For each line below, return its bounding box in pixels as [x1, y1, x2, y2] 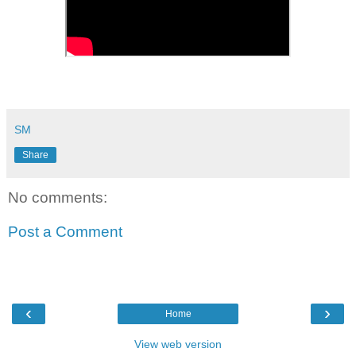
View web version [134, 338, 222, 351]
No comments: [8, 188, 107, 206]
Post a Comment [8, 223, 122, 241]
